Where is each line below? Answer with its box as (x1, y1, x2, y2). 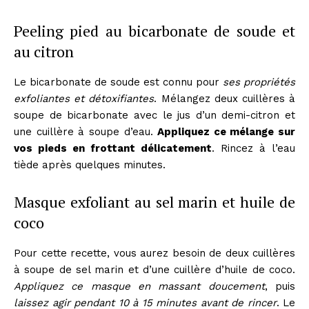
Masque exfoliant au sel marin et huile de (14, 191, 295, 212)
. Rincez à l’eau (212, 141, 295, 154)
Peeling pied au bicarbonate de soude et (14, 20, 295, 41)
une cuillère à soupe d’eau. (14, 125, 158, 138)
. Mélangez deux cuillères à (154, 92, 296, 105)
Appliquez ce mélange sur (157, 125, 295, 138)
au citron (14, 41, 74, 61)
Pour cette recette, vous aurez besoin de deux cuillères (14, 246, 295, 259)
